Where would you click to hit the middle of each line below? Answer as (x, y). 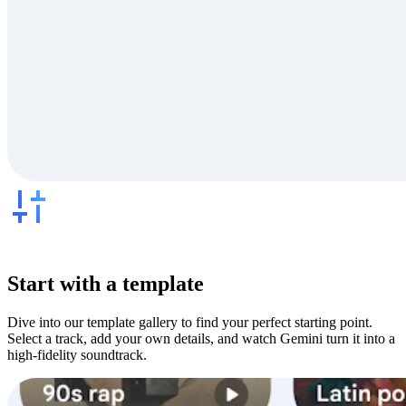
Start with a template (106, 284)
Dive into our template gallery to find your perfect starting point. (190, 323)
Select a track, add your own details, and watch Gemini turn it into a (201, 339)
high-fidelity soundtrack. (77, 355)
